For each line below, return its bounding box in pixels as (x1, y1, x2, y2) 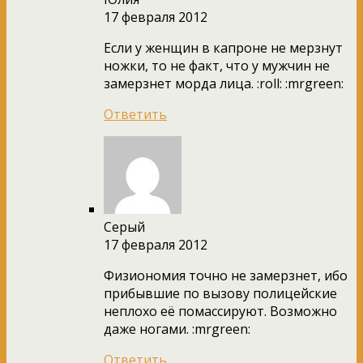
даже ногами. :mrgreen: (104, 319, 250, 338)
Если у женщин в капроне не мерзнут (104, 38, 343, 57)
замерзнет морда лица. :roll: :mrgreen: (104, 74, 344, 92)
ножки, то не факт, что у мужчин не (104, 56, 330, 75)
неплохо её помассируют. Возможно (104, 301, 337, 320)
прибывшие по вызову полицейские (104, 284, 337, 302)
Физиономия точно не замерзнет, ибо (104, 266, 348, 284)
